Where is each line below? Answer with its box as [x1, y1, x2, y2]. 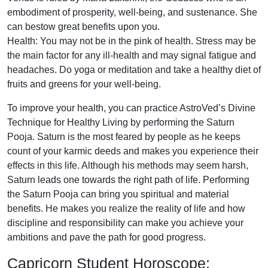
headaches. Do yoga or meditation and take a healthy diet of [7, 65, 261, 75]
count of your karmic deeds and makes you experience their [7, 146, 258, 156]
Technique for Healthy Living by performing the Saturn [7, 117, 234, 127]
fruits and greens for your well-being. [7, 79, 161, 89]
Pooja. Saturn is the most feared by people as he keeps [7, 132, 240, 142]
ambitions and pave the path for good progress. [7, 232, 206, 242]
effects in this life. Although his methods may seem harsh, [7, 160, 248, 170]
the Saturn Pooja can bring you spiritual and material [7, 189, 229, 199]
